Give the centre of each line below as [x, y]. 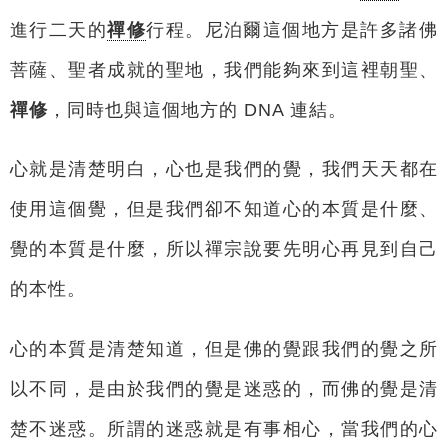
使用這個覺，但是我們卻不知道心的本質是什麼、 [224, 209]
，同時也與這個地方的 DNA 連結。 [197, 110]
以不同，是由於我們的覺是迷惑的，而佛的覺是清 [224, 388]
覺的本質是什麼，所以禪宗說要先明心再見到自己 [224, 249]
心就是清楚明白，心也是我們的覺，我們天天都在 [224, 169]
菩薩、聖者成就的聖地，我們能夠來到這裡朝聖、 [224, 70]
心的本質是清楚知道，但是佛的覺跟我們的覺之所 [224, 348]
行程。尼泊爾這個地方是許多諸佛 [292, 30]
